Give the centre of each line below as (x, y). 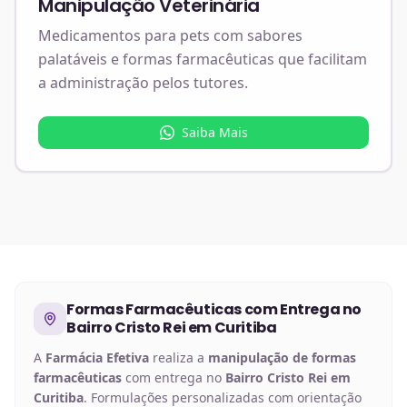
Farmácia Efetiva (97, 357)
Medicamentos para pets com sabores (170, 35)
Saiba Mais (214, 132)
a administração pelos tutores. (143, 83)
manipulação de (260, 357)
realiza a (179, 357)
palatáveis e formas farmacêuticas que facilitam (203, 59)
